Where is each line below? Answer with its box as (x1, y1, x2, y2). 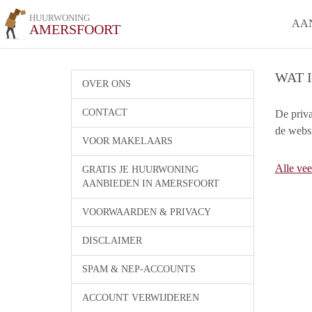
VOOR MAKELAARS (82, 136, 173, 146)
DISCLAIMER (82, 235, 142, 246)
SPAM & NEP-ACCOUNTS (82, 264, 196, 274)
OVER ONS (82, 79, 131, 89)
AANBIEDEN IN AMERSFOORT (82, 178, 219, 189)
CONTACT (82, 107, 127, 118)
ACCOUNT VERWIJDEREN (82, 292, 199, 303)
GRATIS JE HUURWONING (82, 164, 198, 175)
